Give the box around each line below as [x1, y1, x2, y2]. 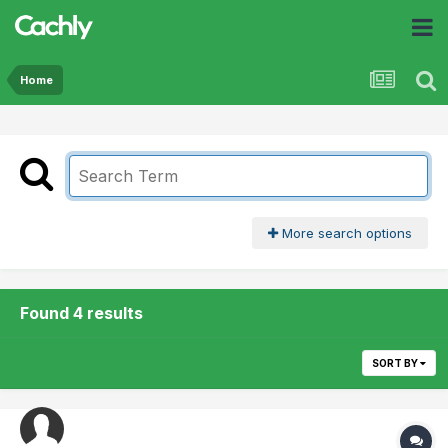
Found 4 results [20, 303, 143, 324]
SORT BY [372, 357, 420, 370]
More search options [278, 225, 412, 242]
